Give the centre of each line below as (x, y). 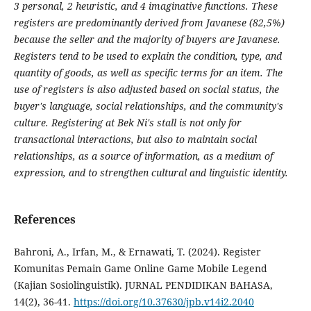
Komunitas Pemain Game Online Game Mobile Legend (140, 269)
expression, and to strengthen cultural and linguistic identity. (151, 173)
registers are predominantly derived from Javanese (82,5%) (149, 23)
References (44, 220)
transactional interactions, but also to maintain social (135, 139)
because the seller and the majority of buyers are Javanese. (147, 39)
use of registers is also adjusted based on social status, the (146, 89)
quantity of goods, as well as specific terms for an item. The (148, 73)
